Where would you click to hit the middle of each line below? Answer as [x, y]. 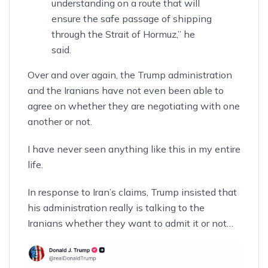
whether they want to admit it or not [146, 223]
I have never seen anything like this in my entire [134, 149]
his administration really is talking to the [116, 208]
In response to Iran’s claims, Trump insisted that [132, 192]
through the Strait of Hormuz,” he [123, 34]
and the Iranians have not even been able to [126, 91]
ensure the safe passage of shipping [132, 19]
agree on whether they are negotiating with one [134, 106]
